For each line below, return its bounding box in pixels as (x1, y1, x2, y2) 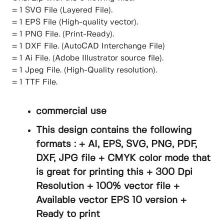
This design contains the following (36, 125, 191, 135)
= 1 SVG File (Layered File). (12, 6, 112, 14)
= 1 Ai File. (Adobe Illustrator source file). (12, 54, 163, 62)
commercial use (36, 107, 106, 116)
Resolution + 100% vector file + (36, 181, 179, 191)
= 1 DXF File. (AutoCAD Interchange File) (12, 42, 165, 50)
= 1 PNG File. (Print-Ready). (12, 30, 114, 38)
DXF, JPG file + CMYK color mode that (36, 153, 210, 163)
